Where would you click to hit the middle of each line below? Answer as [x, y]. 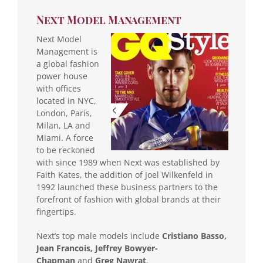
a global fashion [68, 63]
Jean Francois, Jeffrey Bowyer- [97, 248]
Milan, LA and [63, 125]
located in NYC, [66, 100]
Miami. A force [65, 137]
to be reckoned [66, 150]
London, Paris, [64, 113]
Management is [67, 51]
